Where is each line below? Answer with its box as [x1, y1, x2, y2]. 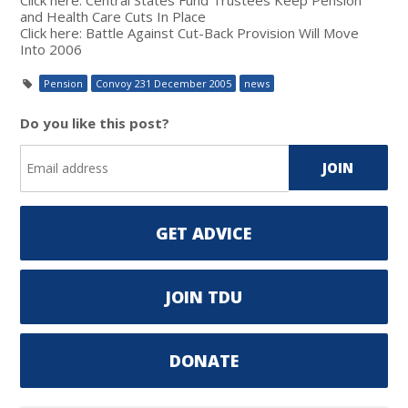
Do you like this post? [20, 113, 170, 132]
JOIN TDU [165, 285, 243, 308]
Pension [44, 76, 84, 90]
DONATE [168, 349, 239, 372]
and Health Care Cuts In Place [20, 6, 207, 25]
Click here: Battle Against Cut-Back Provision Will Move [20, 23, 360, 42]
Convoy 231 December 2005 [96, 76, 232, 90]
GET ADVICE [156, 221, 252, 244]
